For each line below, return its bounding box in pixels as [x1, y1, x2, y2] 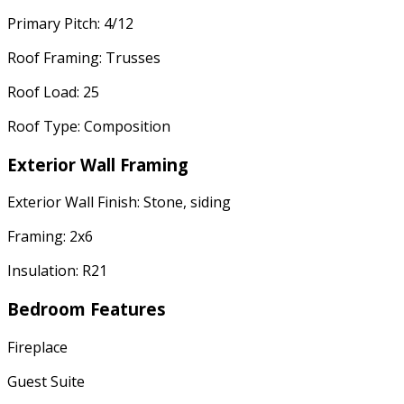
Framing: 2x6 [7, 226, 93, 247]
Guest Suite [7, 371, 85, 391]
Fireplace [7, 336, 68, 357]
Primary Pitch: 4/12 [7, 13, 133, 33]
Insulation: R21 [7, 261, 107, 281]
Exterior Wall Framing [7, 152, 188, 176]
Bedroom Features [7, 298, 166, 321]
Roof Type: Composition [7, 115, 170, 136]
